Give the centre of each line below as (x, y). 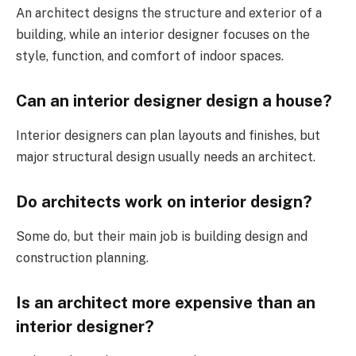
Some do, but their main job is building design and (162, 236)
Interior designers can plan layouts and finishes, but (168, 135)
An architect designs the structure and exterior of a (169, 13)
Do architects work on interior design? (164, 201)
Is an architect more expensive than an (166, 302)
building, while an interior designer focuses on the (163, 34)
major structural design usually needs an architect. (166, 157)
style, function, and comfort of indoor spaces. (150, 56)
